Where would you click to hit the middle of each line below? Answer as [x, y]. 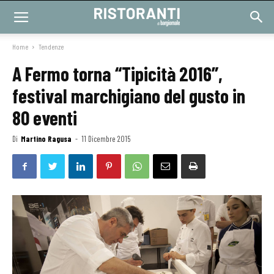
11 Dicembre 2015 [106, 139]
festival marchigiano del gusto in [129, 95]
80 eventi [45, 117]
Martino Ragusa [46, 139]
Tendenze [51, 46]
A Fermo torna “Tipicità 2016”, [117, 73]
